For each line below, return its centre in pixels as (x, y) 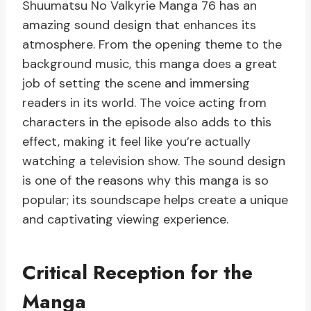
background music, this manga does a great (150, 64)
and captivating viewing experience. (125, 220)
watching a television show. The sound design (154, 161)
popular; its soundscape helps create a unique (155, 200)
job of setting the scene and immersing (136, 84)
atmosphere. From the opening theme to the (152, 45)
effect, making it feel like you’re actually (136, 142)
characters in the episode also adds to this (147, 123)
